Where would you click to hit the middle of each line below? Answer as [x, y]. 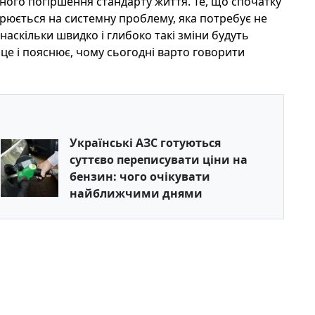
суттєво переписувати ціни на [159, 160]
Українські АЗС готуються [146, 143]
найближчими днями [136, 193]
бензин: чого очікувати [140, 176]
